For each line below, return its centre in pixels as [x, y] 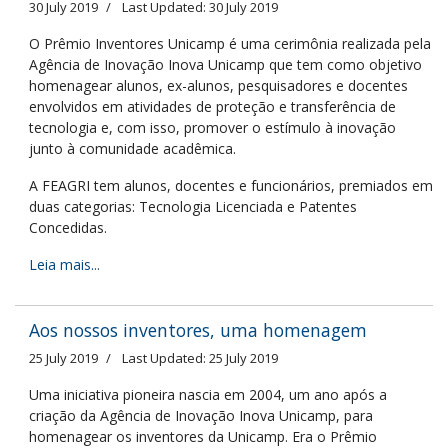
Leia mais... [64, 264]
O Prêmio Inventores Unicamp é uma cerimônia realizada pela [230, 43]
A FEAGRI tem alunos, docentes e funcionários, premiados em [231, 185]
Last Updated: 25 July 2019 [200, 357]
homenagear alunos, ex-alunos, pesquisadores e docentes [218, 85]
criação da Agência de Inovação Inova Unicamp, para [201, 415]
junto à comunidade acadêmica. [132, 148]
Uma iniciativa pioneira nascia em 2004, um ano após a [208, 394]
